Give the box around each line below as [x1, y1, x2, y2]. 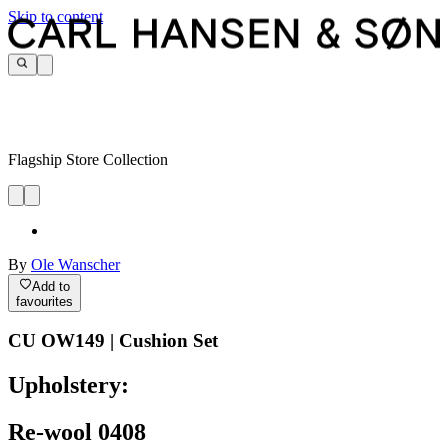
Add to [32, 278, 71, 294]
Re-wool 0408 [8, 419, 146, 446]
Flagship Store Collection [8, 151, 168, 169]
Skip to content [8, 8, 103, 25]
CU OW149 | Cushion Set [8, 330, 218, 352]
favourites [16, 293, 73, 309]
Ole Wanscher [31, 256, 120, 274]
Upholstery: [8, 372, 129, 399]
